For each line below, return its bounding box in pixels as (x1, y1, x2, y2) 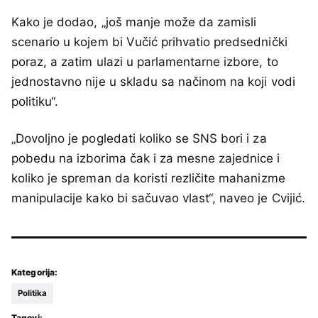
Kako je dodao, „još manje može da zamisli (11, 15, 257, 30)
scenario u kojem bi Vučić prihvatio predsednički (11, 35, 287, 50)
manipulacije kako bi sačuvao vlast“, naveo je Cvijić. (11, 191, 305, 206)
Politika (18, 288, 47, 299)
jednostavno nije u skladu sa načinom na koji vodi (11, 75, 295, 89)
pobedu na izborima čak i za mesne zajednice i (11, 151, 280, 166)
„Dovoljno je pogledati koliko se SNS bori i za (11, 131, 267, 146)
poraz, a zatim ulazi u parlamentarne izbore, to (11, 55, 278, 70)
